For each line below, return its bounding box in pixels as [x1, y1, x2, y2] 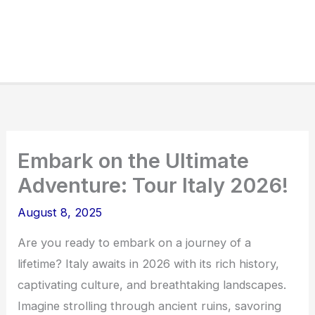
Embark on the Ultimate [18, 148, 250, 174]
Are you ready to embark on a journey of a [18, 236, 252, 250]
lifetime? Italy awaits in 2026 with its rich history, [18, 257, 280, 271]
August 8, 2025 [18, 205, 103, 220]
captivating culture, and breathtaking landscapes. [18, 278, 287, 292]
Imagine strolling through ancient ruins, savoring [18, 299, 282, 314]
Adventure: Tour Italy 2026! [18, 173, 289, 198]
